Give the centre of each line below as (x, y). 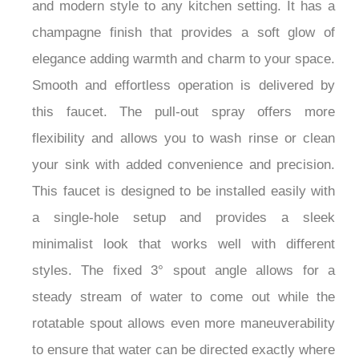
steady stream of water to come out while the (184, 297)
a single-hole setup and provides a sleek (184, 218)
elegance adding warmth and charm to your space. (184, 59)
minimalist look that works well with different (184, 244)
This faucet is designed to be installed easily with (184, 192)
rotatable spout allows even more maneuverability (184, 324)
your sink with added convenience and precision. (184, 165)
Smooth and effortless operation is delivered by (184, 86)
